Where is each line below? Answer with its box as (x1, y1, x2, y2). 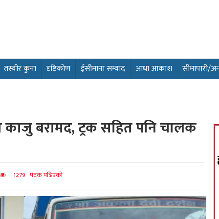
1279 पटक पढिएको (6, 170, 63, 180)
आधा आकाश (135, 62, 172, 75)
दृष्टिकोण (46, 62, 70, 75)
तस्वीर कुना (4, 62, 36, 75)
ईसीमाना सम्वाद (81, 62, 125, 75)
